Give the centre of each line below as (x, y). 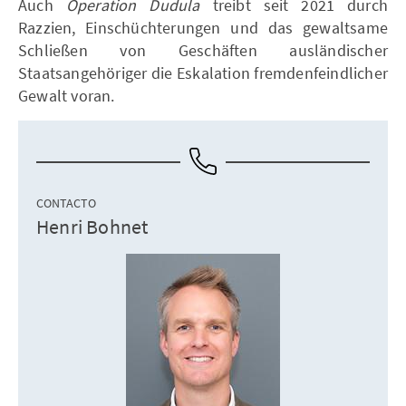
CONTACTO (66, 203)
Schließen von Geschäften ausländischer (203, 50)
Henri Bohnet (92, 227)
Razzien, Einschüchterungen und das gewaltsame (203, 28)
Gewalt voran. (67, 96)
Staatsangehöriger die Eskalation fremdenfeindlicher (203, 73)
